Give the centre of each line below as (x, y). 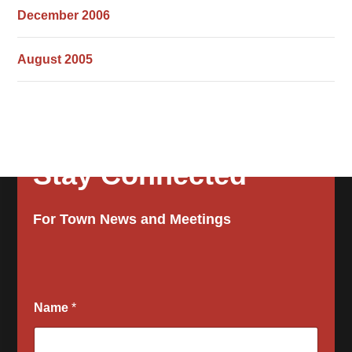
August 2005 (55, 59)
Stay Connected (140, 175)
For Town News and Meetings (132, 219)
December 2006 (64, 15)
